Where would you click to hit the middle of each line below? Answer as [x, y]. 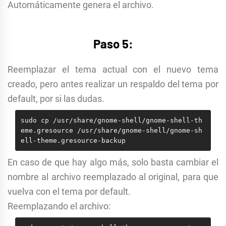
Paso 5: [113, 44]
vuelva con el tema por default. [69, 192]
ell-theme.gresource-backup [73, 140]
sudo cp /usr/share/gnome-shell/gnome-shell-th [111, 120]
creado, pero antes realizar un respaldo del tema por [113, 84]
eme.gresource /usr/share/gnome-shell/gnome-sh [111, 130]
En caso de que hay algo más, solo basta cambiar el [113, 162]
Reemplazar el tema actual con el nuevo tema [113, 70]
